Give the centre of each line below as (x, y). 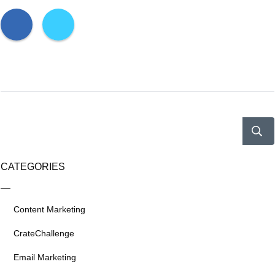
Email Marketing (45, 257)
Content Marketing (49, 209)
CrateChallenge (44, 233)
